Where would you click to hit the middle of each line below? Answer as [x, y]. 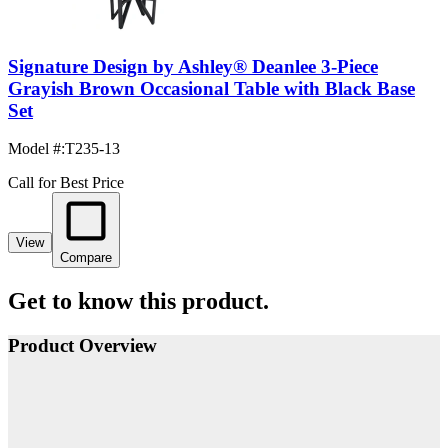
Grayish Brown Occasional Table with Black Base [211, 88]
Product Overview [82, 346]
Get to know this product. [138, 301]
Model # [34, 149]
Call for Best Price [66, 183]
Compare [86, 258]
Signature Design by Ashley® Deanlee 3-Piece [193, 66]
